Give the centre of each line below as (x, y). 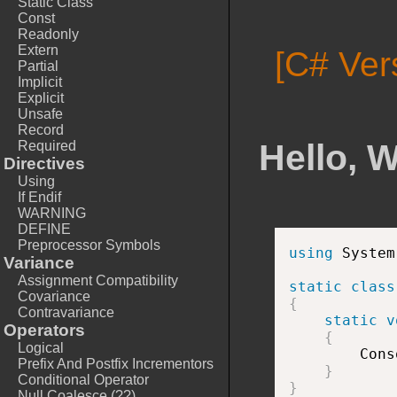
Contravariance (66, 312)
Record (41, 130)
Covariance (54, 296)
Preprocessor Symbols (89, 245)
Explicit (41, 98)
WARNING (52, 213)
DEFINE (44, 229)
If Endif (39, 197)
